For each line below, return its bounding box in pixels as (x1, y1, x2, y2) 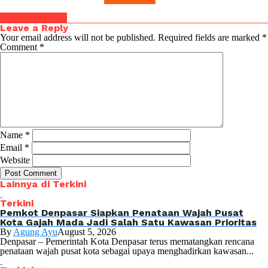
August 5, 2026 (57, 227, 116, 237)
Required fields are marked (158, 32, 262, 42)
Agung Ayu (13, 227, 57, 237)
